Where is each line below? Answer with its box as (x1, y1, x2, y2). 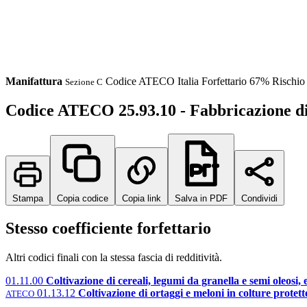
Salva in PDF (175, 193, 228, 204)
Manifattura (5, 75, 62, 87)
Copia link (122, 193, 161, 204)
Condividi (241, 193, 278, 204)
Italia (177, 75, 201, 87)
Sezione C (65, 77, 103, 87)
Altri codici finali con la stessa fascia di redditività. (5, 251, 222, 263)
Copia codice (57, 193, 108, 204)
